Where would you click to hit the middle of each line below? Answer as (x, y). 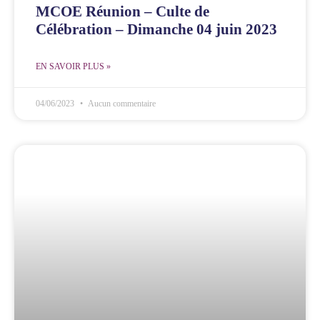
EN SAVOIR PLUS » (73, 66)
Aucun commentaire (121, 103)
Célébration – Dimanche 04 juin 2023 (156, 29)
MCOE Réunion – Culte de (122, 11)
